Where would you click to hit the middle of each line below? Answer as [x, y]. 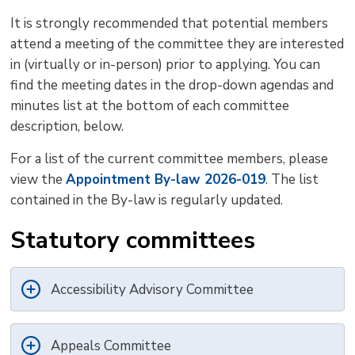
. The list [292, 180]
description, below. [67, 127]
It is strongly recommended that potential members [170, 24]
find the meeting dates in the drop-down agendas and [172, 86]
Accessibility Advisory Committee [153, 290]
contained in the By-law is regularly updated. [149, 200]
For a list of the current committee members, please [170, 159]
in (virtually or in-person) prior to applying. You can [166, 65]
